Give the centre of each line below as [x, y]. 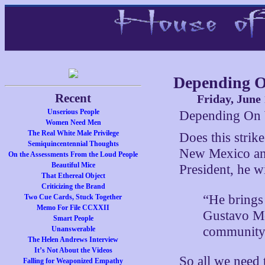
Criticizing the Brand [73, 186]
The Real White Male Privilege [73, 133]
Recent [73, 98]
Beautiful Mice [73, 165]
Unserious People [73, 112]
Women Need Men [73, 122]
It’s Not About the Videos [73, 250]
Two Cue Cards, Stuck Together [73, 197]
